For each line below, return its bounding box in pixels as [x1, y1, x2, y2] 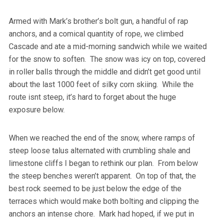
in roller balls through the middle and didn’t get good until [8, 67, 200, 76]
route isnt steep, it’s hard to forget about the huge [8, 92, 176, 102]
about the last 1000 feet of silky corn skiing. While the [8, 79, 194, 89]
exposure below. [8, 105, 65, 114]
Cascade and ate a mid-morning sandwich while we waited [8, 41, 207, 51]
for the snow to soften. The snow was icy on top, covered [8, 54, 205, 64]
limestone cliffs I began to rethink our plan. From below [8, 158, 198, 168]
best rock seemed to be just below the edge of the [8, 183, 182, 193]
